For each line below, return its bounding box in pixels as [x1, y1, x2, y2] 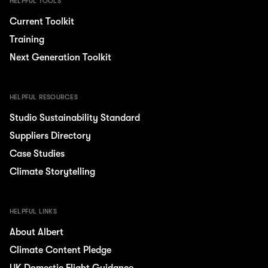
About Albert [10, 227, 63, 238]
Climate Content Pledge [10, 244, 111, 255]
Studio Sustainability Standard [10, 112, 140, 124]
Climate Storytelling [10, 166, 95, 177]
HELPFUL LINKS [10, 208, 57, 216]
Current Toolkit [10, 16, 74, 28]
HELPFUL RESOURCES [10, 93, 78, 102]
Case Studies [10, 148, 65, 159]
